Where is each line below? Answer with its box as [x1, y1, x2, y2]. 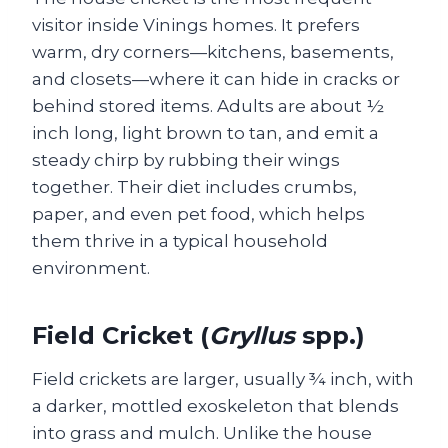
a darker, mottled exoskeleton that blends [32, 396, 399, 416]
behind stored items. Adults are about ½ [32, 96, 384, 116]
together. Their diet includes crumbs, [32, 177, 357, 197]
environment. [32, 258, 150, 278]
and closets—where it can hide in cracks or [32, 69, 400, 89]
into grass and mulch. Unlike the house [32, 423, 372, 443]
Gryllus [209, 321, 295, 350]
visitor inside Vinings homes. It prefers [32, 15, 360, 35]
